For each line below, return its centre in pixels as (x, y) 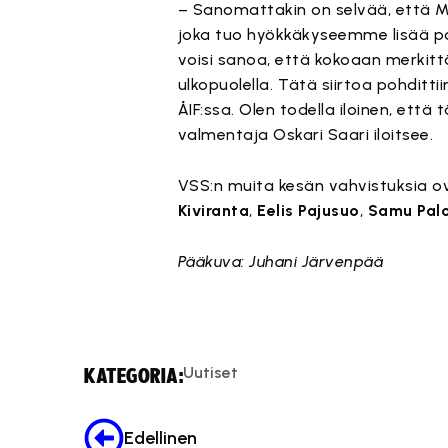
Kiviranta (213, 210)
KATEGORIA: (133, 376)
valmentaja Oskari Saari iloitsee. (305, 134)
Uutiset (210, 373)
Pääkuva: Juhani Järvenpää (280, 261)
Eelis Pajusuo (308, 210)
